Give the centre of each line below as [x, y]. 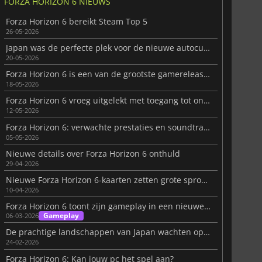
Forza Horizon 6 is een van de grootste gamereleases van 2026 [206, 74]
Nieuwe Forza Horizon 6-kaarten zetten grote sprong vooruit [204, 180]
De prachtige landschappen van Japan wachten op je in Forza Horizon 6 [206, 232]
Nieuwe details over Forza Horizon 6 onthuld [93, 153]
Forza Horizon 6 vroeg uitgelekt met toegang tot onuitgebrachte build [206, 101]
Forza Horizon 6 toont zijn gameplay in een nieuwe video [207, 206]
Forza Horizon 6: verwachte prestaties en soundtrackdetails [206, 127]
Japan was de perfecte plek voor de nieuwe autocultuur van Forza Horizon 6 [206, 48]
